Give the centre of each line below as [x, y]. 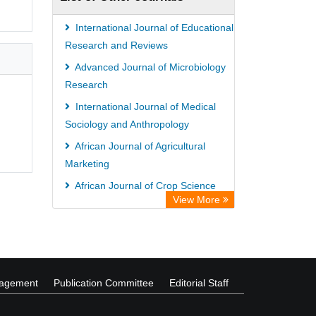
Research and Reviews [116, 45]
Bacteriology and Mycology [125, 225]
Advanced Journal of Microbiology [149, 67]
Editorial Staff [199, 283]
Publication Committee [104, 283]
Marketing [87, 164]
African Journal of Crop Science [144, 186]
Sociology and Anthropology [127, 124]
